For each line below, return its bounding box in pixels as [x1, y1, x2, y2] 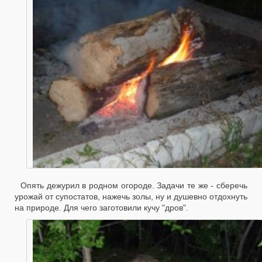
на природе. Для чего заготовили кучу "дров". [15, 202, 188, 212]
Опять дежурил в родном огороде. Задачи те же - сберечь [20, 180, 247, 190]
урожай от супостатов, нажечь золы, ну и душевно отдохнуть [15, 191, 247, 201]
